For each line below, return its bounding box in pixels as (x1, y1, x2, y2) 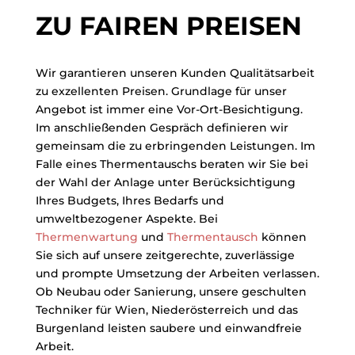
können (258, 230, 307, 245)
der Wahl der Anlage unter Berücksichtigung (35, 175, 296, 190)
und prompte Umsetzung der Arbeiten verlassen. (35, 266, 319, 281)
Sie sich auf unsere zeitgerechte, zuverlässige (35, 248, 295, 263)
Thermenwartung (35, 230, 138, 245)
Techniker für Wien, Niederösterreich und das (35, 303, 298, 318)
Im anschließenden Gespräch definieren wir (35, 120, 288, 136)
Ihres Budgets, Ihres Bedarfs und (35, 193, 224, 208)
